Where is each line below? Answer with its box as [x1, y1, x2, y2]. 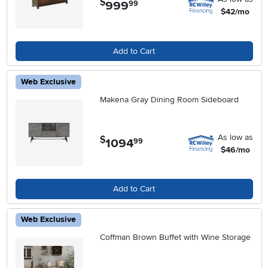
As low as [217, 132, 253, 142]
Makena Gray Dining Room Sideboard [100, 94, 239, 105]
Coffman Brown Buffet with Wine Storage [100, 232, 251, 242]
